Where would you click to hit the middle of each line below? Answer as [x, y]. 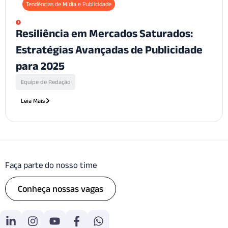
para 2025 [40, 66]
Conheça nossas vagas [61, 189]
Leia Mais [33, 101]
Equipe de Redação [46, 82]
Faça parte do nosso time [51, 165]
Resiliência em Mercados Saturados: [104, 33]
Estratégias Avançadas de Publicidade [109, 50]
